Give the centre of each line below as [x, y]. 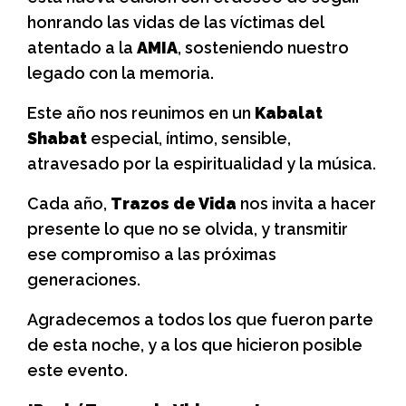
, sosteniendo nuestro [263, 48]
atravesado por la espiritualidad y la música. [202, 164]
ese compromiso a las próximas [152, 255]
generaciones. [84, 280]
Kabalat [289, 113]
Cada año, [69, 204]
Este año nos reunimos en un [141, 113]
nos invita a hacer [306, 204]
